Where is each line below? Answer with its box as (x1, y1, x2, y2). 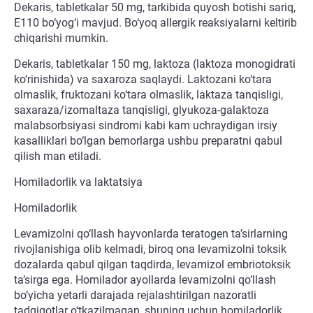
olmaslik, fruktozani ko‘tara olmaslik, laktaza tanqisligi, (14, 88, 283, 102)
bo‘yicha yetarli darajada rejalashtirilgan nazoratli (14, 289, 256, 303)
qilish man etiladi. (14, 150, 101, 163)
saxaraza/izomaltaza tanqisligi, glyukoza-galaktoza (14, 103, 269, 117)
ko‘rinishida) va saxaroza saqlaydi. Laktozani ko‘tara (14, 73, 272, 87)
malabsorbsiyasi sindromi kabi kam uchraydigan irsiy (14, 119, 277, 133)
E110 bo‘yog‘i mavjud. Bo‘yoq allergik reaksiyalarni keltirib (14, 16, 297, 30)
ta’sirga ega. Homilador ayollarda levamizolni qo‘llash (14, 273, 276, 287)
